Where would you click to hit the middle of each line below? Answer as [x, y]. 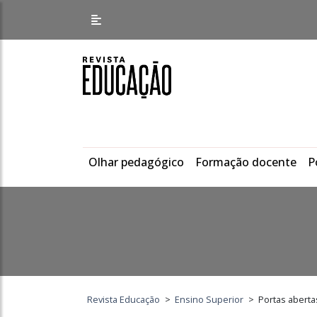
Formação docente [246, 162]
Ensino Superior [209, 299]
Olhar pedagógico [136, 162]
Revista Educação [124, 299]
